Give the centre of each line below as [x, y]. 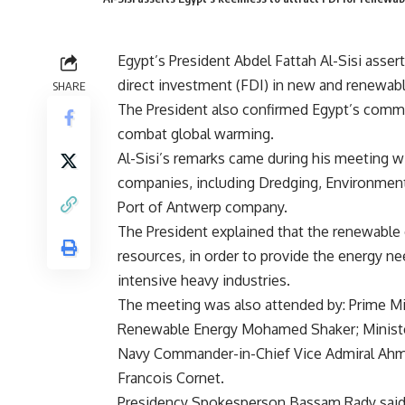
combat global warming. [196, 134]
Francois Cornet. [171, 378]
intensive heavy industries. [204, 281]
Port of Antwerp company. [202, 207]
